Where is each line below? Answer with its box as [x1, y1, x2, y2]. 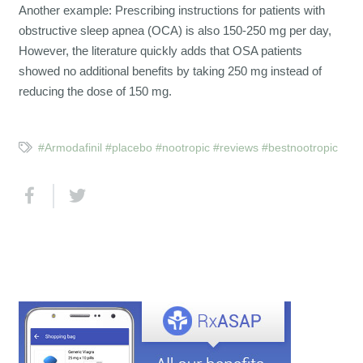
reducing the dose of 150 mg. [18, 84, 172, 99]
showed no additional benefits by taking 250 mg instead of [18, 64, 322, 79]
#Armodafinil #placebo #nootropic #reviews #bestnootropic [37, 142, 338, 155]
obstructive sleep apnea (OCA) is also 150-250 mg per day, [18, 23, 331, 38]
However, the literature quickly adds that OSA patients [18, 44, 302, 58]
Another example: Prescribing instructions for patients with [18, 3, 325, 18]
